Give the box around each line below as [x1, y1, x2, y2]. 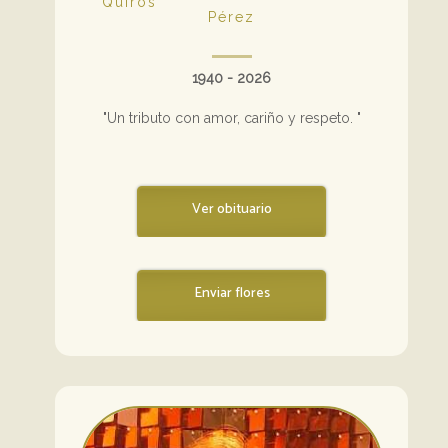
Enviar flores [193, 281, 270, 305]
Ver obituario [191, 197, 272, 221]
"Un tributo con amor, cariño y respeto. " [102, 109, 361, 126]
